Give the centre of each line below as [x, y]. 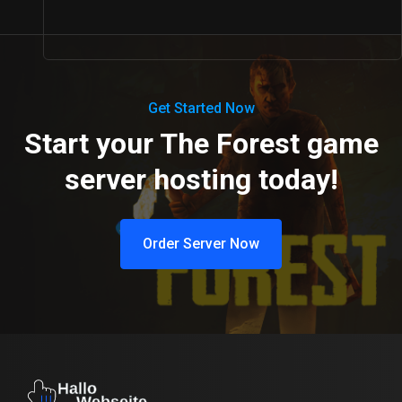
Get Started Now [201, 109]
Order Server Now [201, 244]
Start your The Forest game [201, 144]
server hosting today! [201, 180]
